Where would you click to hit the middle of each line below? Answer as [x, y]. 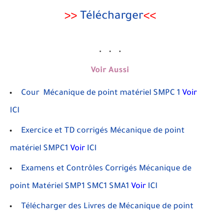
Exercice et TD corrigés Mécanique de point [103, 131]
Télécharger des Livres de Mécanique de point [107, 206]
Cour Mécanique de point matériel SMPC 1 [101, 93]
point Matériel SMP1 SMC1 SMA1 [69, 186]
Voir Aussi [110, 70]
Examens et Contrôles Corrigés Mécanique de [106, 169]
